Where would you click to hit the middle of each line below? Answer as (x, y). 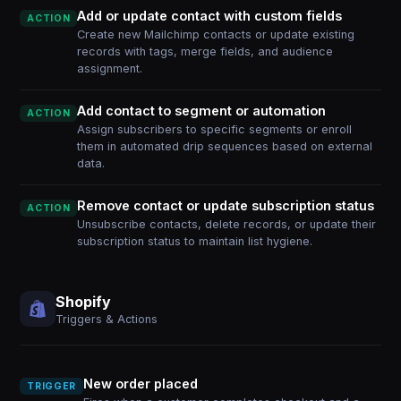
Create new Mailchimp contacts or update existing (216, 34)
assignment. (110, 68)
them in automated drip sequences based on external (225, 146)
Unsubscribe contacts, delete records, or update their (227, 224)
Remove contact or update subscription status (226, 205)
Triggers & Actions (107, 319)
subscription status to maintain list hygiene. (195, 241)
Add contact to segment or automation (202, 111)
